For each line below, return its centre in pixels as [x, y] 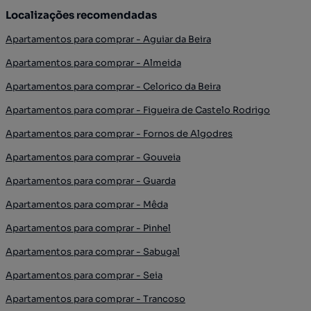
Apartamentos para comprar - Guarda [91, 181]
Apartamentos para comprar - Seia [84, 275]
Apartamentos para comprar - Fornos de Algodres [119, 134]
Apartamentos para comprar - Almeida [93, 63]
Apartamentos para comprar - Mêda [87, 204]
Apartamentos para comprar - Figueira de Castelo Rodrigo [138, 110]
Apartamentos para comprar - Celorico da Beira [113, 86]
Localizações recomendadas [81, 15]
